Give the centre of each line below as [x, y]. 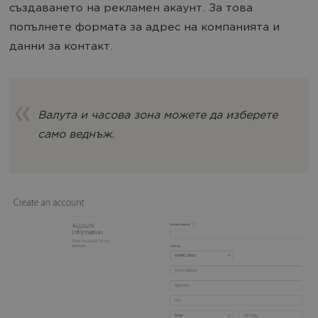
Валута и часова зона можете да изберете [158, 116]
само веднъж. [76, 136]
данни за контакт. [61, 48]
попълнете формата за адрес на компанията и [144, 28]
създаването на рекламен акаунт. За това [131, 9]
